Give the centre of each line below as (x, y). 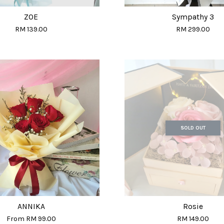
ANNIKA (31, 207)
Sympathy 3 (193, 17)
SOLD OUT (193, 127)
